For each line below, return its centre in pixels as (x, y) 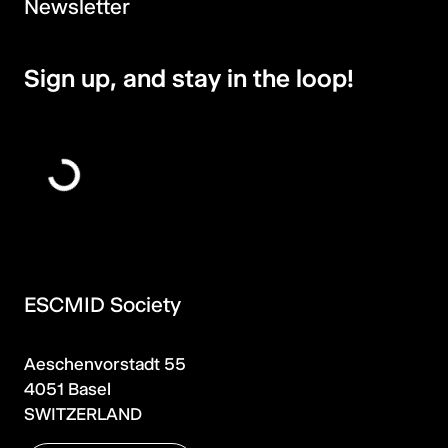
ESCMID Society (102, 304)
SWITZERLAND (83, 414)
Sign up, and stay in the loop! (189, 78)
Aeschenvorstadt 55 (105, 364)
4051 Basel (67, 389)
